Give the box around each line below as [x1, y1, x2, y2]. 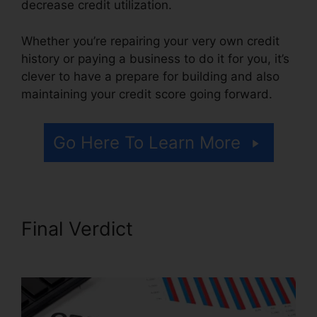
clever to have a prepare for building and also [21, 69, 279, 83]
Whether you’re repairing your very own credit [21, 33, 279, 48]
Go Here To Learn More [52, 132, 241, 154]
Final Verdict [21, 217, 139, 241]
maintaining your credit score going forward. [21, 86, 272, 101]
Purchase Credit [139, 217, 284, 241]
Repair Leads [21, 240, 138, 264]
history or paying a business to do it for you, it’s [21, 51, 289, 66]
